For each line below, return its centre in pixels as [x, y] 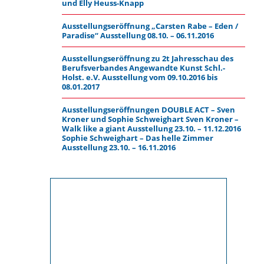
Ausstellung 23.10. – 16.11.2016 [118, 147]
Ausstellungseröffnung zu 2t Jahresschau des [147, 58]
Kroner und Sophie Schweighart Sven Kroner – [150, 119]
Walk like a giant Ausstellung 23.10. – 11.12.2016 [151, 128]
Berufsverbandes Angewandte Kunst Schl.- [143, 68]
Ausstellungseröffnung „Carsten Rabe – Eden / [150, 26]
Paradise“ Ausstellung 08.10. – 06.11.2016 [138, 35]
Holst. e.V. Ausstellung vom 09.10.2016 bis [139, 77]
